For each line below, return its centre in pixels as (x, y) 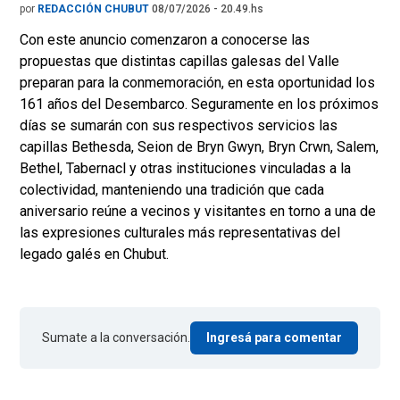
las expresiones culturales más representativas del (180, 233)
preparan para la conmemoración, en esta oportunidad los (197, 83)
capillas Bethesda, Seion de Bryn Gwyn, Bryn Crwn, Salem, (199, 147)
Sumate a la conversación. (116, 337)
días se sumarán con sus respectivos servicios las (179, 125)
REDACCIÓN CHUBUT (95, 9)
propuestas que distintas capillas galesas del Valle (179, 61)
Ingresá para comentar (274, 337)
